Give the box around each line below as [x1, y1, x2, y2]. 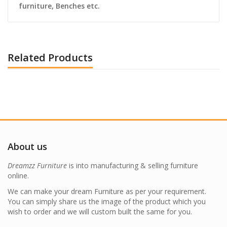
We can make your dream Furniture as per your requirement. [8, 186, 206, 196]
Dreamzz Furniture [8, 160, 67, 170]
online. [8, 170, 29, 180]
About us [8, 140, 47, 153]
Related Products [8, 50, 93, 64]
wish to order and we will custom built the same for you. [8, 206, 192, 216]
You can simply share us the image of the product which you [8, 196, 206, 206]
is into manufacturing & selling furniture [67, 160, 198, 170]
